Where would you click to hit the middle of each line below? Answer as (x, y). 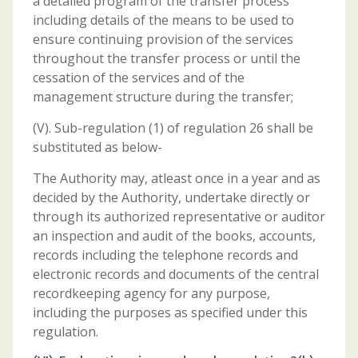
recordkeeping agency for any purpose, (151, 293)
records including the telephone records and (165, 255)
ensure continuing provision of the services (163, 39)
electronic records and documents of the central (175, 274)
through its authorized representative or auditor (179, 217)
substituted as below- (97, 147)
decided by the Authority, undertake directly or (171, 197)
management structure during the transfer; (163, 97)
